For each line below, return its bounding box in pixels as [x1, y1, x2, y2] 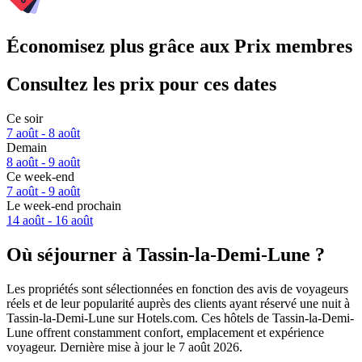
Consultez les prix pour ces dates [6, 74, 276, 95]
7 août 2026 [179, 339, 239, 354]
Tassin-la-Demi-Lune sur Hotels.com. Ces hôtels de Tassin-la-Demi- [6, 310, 354, 325]
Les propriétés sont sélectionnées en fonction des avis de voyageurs [6, 281, 348, 296]
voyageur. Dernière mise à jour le [6, 339, 179, 354]
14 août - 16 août [6, 213, 93, 228]
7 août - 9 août [6, 184, 80, 199]
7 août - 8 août [6, 126, 80, 141]
